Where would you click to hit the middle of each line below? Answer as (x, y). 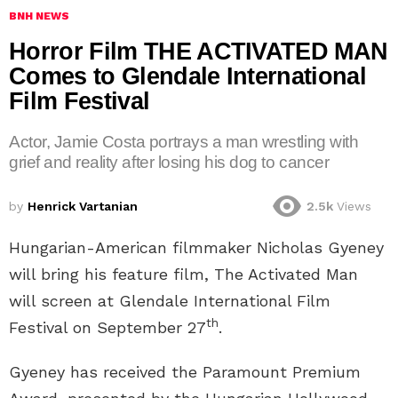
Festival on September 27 (107, 327)
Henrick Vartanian (83, 207)
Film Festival (80, 102)
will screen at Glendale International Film (170, 300)
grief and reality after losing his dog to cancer (169, 163)
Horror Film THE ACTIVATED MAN (199, 52)
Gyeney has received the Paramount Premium (185, 371)
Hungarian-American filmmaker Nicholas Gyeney (196, 247)
